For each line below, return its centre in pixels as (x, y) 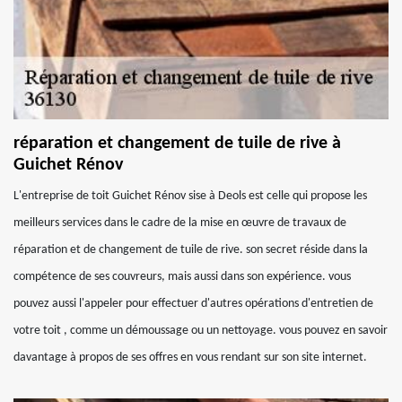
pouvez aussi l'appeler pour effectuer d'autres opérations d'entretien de (193, 304)
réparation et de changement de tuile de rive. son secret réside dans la (191, 250)
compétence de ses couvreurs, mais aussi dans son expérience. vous (182, 277)
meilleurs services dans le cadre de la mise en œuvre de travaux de (180, 223)
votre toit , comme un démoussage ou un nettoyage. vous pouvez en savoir (201, 331)
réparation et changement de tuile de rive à (177, 144)
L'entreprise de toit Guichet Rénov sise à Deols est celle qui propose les (190, 196)
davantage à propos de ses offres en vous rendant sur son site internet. (190, 358)
